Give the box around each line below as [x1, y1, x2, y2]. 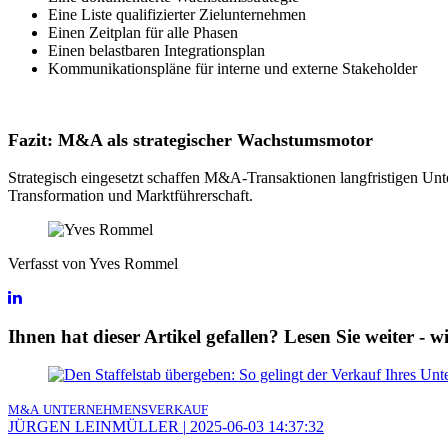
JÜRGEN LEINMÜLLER [8, 418, 179, 436]
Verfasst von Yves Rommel [8, 254, 178, 272]
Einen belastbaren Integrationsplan [48, 41, 265, 59]
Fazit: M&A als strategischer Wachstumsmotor [8, 129, 373, 150]
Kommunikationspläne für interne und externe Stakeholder [48, 59, 417, 77]
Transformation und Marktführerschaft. [8, 186, 253, 204]
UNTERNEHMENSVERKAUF [43, 402, 208, 418]
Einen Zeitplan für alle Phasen [48, 23, 238, 41]
